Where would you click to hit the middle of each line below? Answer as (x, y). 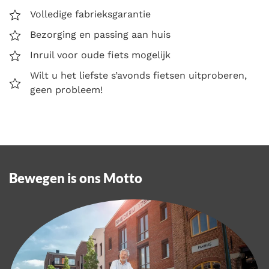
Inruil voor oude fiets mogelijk (100, 55)
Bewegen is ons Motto (76, 178)
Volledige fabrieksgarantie (90, 14)
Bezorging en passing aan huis (100, 34)
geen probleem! (66, 89)
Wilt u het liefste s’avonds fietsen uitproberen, (138, 75)
